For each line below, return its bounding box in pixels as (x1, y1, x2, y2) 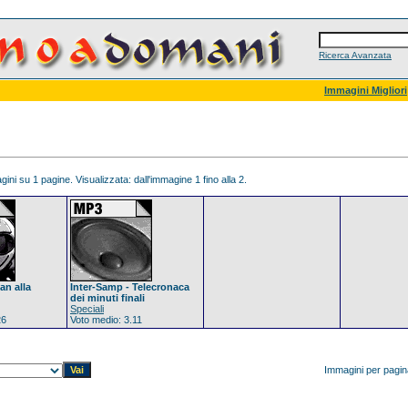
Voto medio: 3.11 (70, 314, 142, 325)
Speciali (70, 303, 104, 314)
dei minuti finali (70, 292, 145, 303)
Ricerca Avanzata (319, 50, 392, 60)
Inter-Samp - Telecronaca (70, 281, 189, 292)
